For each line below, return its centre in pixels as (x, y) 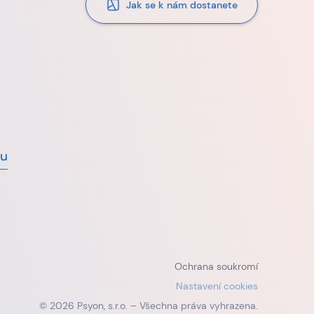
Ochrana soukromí (216, 266)
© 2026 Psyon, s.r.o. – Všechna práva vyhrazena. (148, 305)
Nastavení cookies (217, 286)
